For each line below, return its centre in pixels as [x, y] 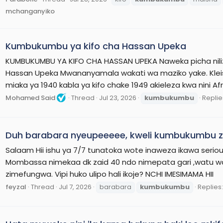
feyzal [16, 187]
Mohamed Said [30, 98]
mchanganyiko [30, 11]
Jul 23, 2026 [118, 98]
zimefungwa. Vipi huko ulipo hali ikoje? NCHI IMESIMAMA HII [110, 174]
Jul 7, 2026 [75, 187]
